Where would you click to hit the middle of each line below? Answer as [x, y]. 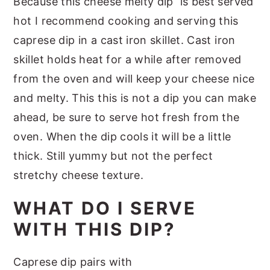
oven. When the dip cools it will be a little [122, 136]
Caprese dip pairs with [73, 262]
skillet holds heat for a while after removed [127, 59]
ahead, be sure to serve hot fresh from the [127, 117]
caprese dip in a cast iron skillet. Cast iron [124, 40]
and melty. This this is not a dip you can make [135, 98]
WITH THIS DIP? [95, 229]
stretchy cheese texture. [79, 175]
